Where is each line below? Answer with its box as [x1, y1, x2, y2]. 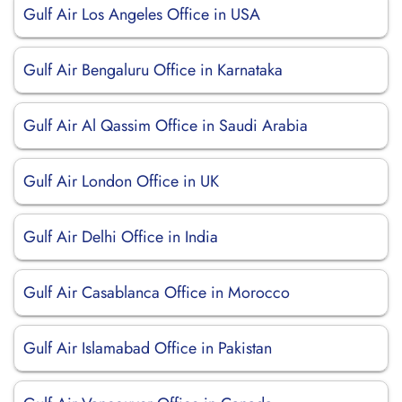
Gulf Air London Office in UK [23, 170, 219, 193]
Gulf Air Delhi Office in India [23, 225, 218, 249]
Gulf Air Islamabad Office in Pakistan [23, 336, 272, 360]
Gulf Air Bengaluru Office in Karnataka [23, 58, 283, 82]
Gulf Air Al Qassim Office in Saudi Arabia [23, 114, 308, 137]
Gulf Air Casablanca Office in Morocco [23, 281, 290, 304]
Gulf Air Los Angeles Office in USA [23, 3, 260, 26]
